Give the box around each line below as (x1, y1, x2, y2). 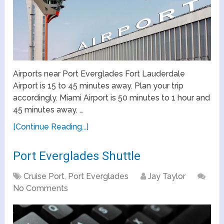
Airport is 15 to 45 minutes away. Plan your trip (13, 81, 184, 91)
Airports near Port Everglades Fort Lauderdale (13, 69, 185, 79)
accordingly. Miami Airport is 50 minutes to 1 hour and (13, 93, 210, 103)
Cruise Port (23, 171, 65, 181)
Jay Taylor (148, 171, 186, 181)
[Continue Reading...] (13, 122, 89, 132)
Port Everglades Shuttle (13, 149, 141, 163)
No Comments (13, 183, 68, 193)
